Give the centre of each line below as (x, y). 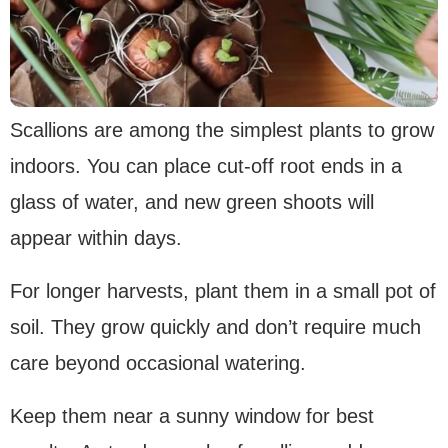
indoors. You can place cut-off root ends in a (206, 166)
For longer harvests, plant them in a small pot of (223, 291)
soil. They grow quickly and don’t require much (215, 327)
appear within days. (96, 238)
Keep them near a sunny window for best (192, 416)
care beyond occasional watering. (158, 363)
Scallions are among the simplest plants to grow (222, 130)
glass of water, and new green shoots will (192, 202)
